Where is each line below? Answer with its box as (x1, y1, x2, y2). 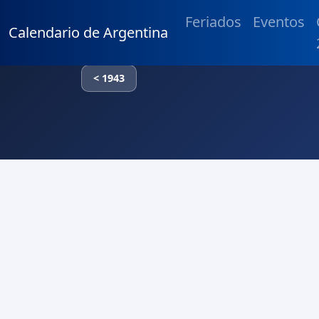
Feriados (185, 12, 241, 31)
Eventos (253, 12, 305, 31)
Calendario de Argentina (9, 23, 168, 42)
